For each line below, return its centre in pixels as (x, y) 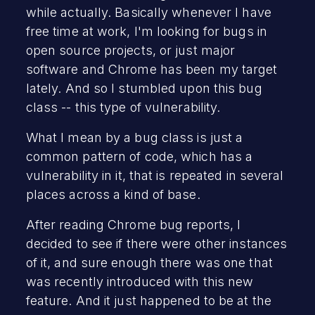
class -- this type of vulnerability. (123, 107)
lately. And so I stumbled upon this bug (144, 88)
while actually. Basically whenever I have (148, 12)
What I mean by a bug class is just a (134, 137)
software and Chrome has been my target (152, 69)
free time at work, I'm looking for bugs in (146, 31)
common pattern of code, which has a (139, 156)
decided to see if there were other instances (156, 243)
